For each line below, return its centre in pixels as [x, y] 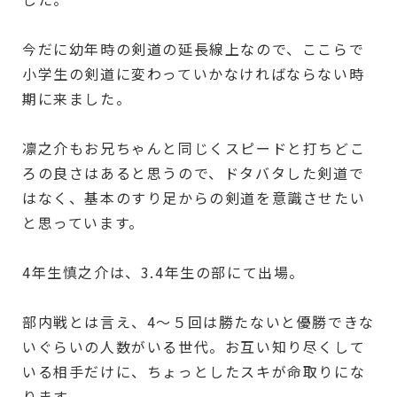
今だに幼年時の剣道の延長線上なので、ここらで [194, 48]
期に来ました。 [77, 98]
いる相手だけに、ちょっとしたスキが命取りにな [194, 371]
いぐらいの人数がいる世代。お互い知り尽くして [194, 346]
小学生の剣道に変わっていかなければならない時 [194, 73]
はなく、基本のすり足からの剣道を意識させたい [194, 197]
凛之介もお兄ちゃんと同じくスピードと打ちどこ [194, 148]
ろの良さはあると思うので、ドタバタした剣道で [194, 172]
